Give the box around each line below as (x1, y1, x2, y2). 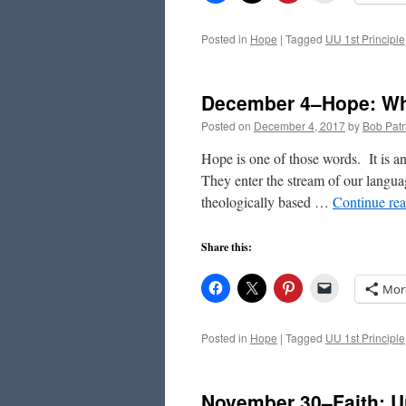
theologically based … (201, 192, 333, 211)
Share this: (201, 239, 252, 255)
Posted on (201, 118, 251, 133)
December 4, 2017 (254, 118, 345, 133)
